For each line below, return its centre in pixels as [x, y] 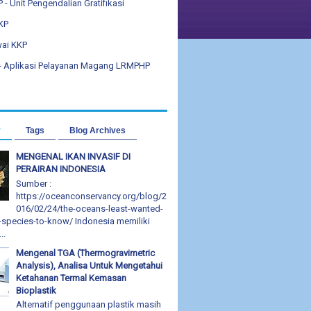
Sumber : [34, 183]
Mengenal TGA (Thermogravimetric [86, 253]
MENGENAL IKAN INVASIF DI [74, 157]
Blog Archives [98, 131]
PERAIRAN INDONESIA [61, 169]
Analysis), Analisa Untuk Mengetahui [90, 265]
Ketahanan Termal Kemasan [72, 278]
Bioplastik [36, 290]
